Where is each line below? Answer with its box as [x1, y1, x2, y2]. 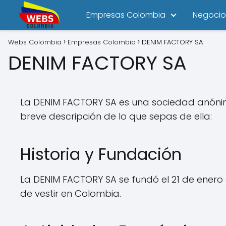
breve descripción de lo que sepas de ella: [20, 110, 212, 123]
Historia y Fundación [20, 143, 182, 165]
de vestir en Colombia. [20, 187, 121, 200]
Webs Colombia [8, 37, 62, 47]
